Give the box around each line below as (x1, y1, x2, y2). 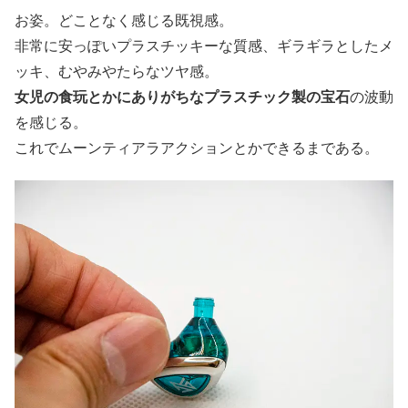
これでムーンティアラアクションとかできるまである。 (15, 136, 379, 158)
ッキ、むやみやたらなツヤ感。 (15, 59, 219, 81)
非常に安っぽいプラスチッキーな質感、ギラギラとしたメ (15, 34, 393, 56)
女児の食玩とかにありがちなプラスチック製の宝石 (15, 85, 350, 107)
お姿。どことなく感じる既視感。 (15, 8, 233, 30)
